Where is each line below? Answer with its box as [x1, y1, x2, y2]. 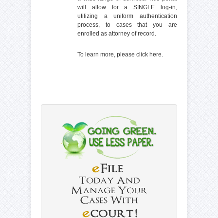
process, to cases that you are [77, 21, 177, 28]
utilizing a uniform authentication [77, 12, 177, 19]
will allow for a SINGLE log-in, [77, 3, 177, 11]
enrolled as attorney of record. [77, 30, 156, 37]
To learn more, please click [77, 51, 149, 58]
